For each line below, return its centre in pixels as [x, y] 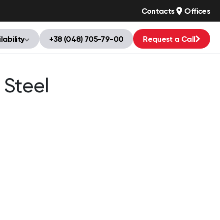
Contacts [158, 11]
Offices [197, 11]
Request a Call [169, 39]
